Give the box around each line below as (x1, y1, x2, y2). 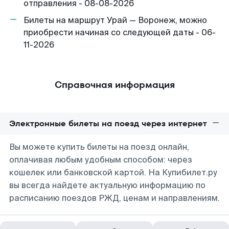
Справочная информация (54, 78, 175, 91)
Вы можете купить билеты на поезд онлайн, (9, 142, 189, 152)
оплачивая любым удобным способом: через (9, 154, 192, 165)
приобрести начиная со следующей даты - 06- (24, 27, 216, 38)
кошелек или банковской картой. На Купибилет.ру (9, 167, 217, 178)
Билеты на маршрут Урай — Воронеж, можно (24, 15, 207, 26)
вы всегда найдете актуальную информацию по (9, 180, 205, 191)
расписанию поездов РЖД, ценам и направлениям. (9, 193, 220, 203)
